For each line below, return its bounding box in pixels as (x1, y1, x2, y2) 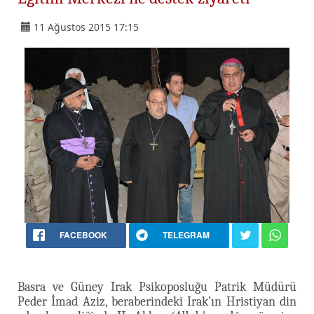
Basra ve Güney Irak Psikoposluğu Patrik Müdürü (18, 279, 296, 294)
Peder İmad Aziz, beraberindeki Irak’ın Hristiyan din (18, 294, 296, 309)
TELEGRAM (163, 228, 210, 241)
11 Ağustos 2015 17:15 (34, 20, 139, 34)
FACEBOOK (59, 228, 107, 241)
